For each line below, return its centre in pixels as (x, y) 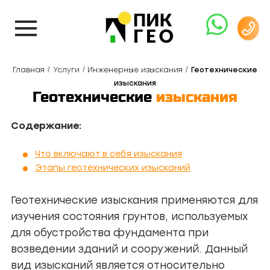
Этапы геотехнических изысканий (113, 168)
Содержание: (46, 126)
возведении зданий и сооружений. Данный (129, 249)
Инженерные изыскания (135, 70)
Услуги (66, 70)
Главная (29, 70)
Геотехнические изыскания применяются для (134, 200)
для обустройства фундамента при (110, 233)
